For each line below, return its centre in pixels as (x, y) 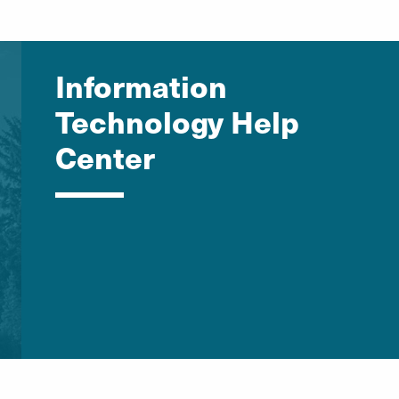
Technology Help (177, 120)
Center (105, 156)
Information (141, 85)
